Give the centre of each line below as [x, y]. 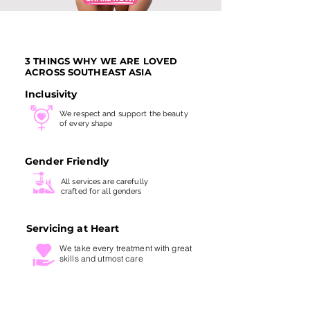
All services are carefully [106, 182]
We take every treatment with [116, 248]
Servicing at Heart [73, 228]
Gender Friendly [67, 161]
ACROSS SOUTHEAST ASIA [88, 72]
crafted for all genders [101, 191]
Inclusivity [51, 94]
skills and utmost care [101, 258]
